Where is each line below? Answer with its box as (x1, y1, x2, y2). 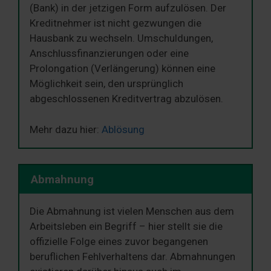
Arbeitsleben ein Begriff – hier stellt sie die (30, 220, 223, 232)
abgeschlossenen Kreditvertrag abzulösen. (30, 93, 223, 105)
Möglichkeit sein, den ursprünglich (30, 77, 183, 90)
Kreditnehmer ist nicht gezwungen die (30, 17, 201, 30)
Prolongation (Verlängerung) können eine (30, 62, 215, 75)
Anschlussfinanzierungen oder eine (30, 47, 189, 60)
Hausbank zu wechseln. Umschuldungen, (30, 32, 213, 45)
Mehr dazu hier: (30, 123, 102, 135)
